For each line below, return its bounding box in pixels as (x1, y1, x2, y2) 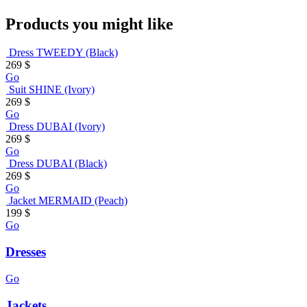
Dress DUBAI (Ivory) (9, 121, 105, 133)
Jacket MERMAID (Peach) (9, 195, 127, 207)
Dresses (5, 245, 46, 260)
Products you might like (5, 14, 173, 33)
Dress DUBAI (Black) (9, 158, 107, 170)
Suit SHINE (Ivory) (9, 84, 95, 96)
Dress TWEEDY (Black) (9, 47, 118, 59)
